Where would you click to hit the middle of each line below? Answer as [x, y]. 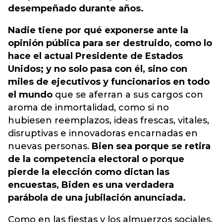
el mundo [30, 95]
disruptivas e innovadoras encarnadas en [103, 133]
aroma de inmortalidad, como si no [88, 108]
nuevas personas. [50, 146]
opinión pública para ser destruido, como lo [110, 43]
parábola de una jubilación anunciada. [97, 198]
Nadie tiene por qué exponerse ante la [98, 30]
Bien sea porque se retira [151, 146]
